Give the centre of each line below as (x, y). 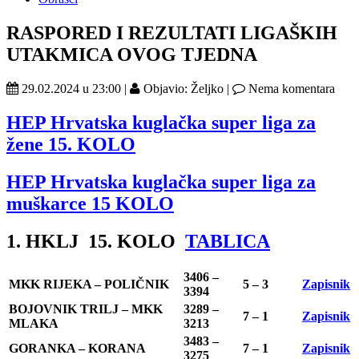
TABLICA (228, 241)
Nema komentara (290, 88)
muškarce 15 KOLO (90, 203)
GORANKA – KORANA (77, 349)
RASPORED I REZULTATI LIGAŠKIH (172, 32)
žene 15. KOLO (71, 144)
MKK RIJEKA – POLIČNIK (89, 284)
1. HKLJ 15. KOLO (96, 241)
